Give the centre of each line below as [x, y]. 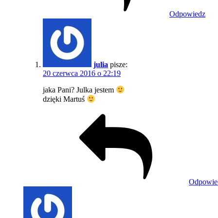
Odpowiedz [187, 14]
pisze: [119, 65]
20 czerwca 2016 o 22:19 [82, 73]
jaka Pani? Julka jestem [79, 90]
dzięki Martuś [65, 99]
